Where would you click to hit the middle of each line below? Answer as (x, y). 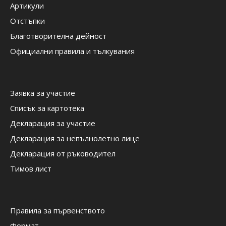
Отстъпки (27, 21)
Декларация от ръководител (63, 154)
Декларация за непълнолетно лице (75, 138)
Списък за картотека (47, 108)
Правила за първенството (58, 211)
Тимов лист (31, 169)
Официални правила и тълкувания (72, 51)
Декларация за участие (53, 123)
